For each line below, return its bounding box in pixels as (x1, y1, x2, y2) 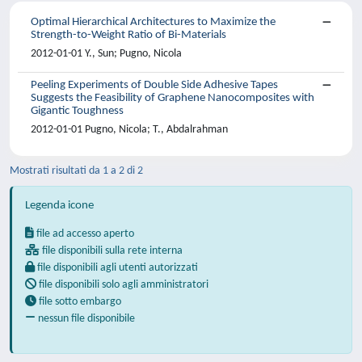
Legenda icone (25, 200, 94, 212)
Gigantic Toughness (31, 105, 124, 117)
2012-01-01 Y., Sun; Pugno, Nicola (31, 48, 182, 60)
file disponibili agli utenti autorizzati (35, 262, 198, 274)
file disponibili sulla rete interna (40, 245, 183, 257)
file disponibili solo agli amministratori (36, 279, 208, 291)
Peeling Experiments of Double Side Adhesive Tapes (31, 79, 278, 91)
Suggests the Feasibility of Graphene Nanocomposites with (31, 92, 314, 104)
